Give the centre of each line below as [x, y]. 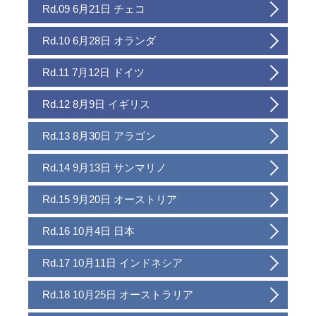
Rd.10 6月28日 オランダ [99, 41]
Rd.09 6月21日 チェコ [94, 9]
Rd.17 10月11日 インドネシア [113, 263]
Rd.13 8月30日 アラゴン [99, 136]
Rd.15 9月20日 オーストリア [110, 200]
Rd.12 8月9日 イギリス [97, 104]
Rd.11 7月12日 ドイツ [94, 73]
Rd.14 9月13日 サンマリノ [105, 168]
